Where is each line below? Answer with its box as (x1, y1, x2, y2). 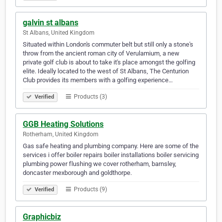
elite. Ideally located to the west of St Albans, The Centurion (23, 67, 189, 75)
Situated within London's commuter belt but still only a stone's (23, 41, 193, 49)
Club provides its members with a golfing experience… (23, 76, 173, 84)
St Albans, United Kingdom (23, 29, 95, 37)
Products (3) (72, 93, 107, 101)
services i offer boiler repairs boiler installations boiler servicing (23, 151, 199, 159)
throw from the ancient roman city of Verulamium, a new (23, 50, 179, 57)
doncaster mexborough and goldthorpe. (23, 169, 132, 177)
